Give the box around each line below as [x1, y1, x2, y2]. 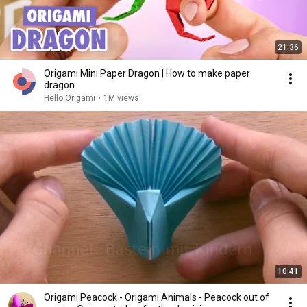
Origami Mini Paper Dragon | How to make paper [44, 68, 250, 79]
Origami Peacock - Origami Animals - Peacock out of [44, 292, 269, 303]
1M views [103, 93, 139, 103]
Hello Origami [44, 93, 95, 103]
